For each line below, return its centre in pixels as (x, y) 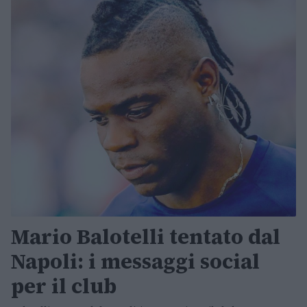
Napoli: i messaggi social (135, 262)
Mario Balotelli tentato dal (146, 237)
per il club (64, 286)
